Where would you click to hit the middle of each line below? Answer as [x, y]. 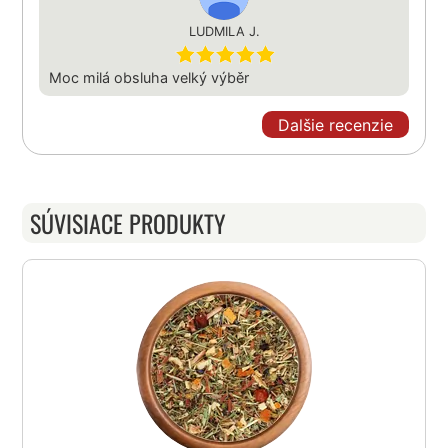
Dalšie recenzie [335, 124]
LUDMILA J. [224, 32]
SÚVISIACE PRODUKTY [128, 223]
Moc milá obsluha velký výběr [149, 78]
